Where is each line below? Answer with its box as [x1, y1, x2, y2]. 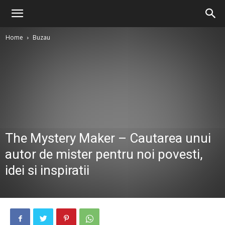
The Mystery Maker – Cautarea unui [5, 131, 211, 146]
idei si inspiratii [5, 163, 89, 178]
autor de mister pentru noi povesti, [5, 147, 203, 162]
